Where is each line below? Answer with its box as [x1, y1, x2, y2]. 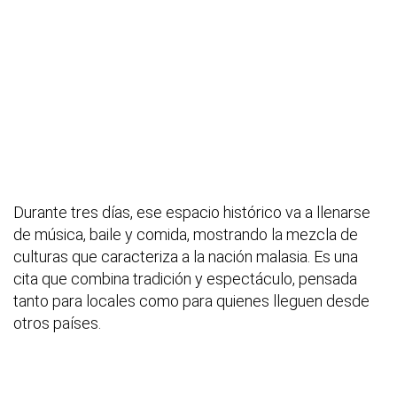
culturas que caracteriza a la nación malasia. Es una [13, 247, 358, 267]
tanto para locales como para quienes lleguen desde [13, 292, 370, 311]
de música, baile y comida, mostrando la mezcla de [13, 225, 358, 245]
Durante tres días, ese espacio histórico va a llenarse [13, 203, 370, 222]
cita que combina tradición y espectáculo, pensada [13, 269, 357, 289]
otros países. [13, 314, 101, 333]
